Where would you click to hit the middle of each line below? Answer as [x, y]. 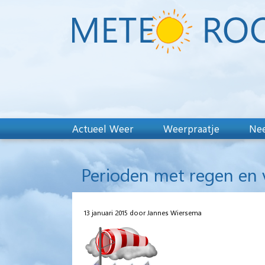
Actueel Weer [103, 128]
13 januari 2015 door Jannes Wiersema [143, 212]
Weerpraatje [191, 128]
